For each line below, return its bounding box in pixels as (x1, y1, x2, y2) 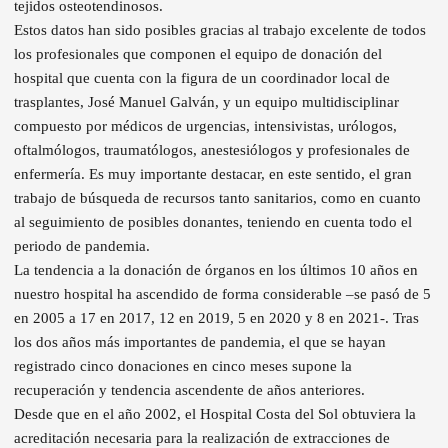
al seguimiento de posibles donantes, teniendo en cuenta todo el (14, 213, 412, 230)
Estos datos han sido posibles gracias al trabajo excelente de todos (14, 21, 426, 38)
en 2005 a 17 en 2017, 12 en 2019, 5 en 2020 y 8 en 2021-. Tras (14, 309, 419, 326)
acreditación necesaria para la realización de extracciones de (14, 429, 390, 446)
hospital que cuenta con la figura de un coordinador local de (14, 69, 390, 86)
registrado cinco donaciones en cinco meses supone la (14, 357, 352, 374)
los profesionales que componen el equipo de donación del (14, 45, 382, 62)
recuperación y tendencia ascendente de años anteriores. (14, 381, 365, 398)
